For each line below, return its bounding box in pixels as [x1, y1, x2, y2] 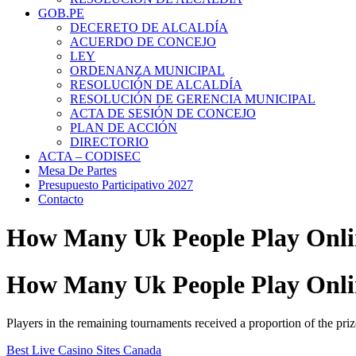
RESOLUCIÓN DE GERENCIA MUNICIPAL [70, 92, 315, 106]
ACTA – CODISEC [38, 149, 141, 163]
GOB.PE [38, 6, 84, 20]
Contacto [38, 192, 83, 206]
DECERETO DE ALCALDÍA [70, 21, 228, 34]
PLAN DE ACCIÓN [70, 121, 177, 134]
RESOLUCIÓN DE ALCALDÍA [70, 78, 242, 91]
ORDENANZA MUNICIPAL [70, 64, 225, 77]
